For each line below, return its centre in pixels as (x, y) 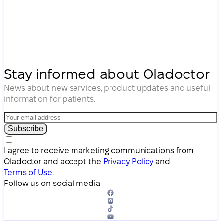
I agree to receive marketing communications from (99, 150)
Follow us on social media (52, 183)
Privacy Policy (128, 161)
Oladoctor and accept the (54, 161)
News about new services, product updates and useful (107, 88)
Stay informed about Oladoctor (107, 74)
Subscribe (26, 128)
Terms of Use (28, 172)
